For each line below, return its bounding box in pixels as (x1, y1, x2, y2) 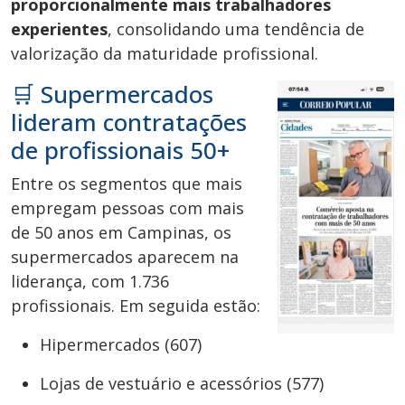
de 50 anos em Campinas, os (11, 221, 231, 244)
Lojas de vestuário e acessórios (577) (40, 372, 324, 395)
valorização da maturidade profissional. (11, 42, 318, 65)
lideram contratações (11, 106, 247, 139)
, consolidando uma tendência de (108, 18, 364, 41)
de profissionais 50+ (11, 134, 230, 167)
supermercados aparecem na (11, 246, 239, 268)
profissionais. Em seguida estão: (11, 295, 260, 317)
